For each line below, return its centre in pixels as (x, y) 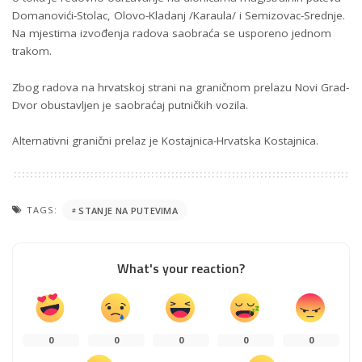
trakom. (32, 51)
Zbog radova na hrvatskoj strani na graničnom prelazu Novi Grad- (181, 87)
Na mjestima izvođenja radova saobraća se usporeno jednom (172, 33)
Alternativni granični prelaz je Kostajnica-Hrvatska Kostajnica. (165, 141)
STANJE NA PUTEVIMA (128, 210)
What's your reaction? (181, 268)
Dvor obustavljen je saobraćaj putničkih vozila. (130, 105)
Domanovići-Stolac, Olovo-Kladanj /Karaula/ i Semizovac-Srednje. (179, 15)
